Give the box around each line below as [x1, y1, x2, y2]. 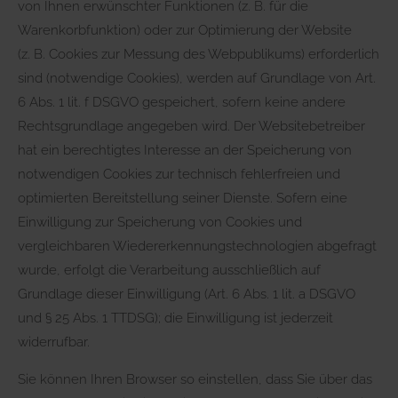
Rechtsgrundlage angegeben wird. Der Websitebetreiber [18, 117, 365, 134]
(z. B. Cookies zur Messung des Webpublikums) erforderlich [18, 45, 379, 62]
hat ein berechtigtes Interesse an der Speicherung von [18, 141, 352, 158]
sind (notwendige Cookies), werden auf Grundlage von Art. [18, 69, 376, 86]
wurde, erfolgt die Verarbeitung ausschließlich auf [18, 261, 321, 278]
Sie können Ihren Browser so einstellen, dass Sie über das [18, 370, 372, 387]
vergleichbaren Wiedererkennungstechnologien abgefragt [18, 237, 377, 254]
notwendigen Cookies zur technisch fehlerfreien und [18, 165, 340, 182]
